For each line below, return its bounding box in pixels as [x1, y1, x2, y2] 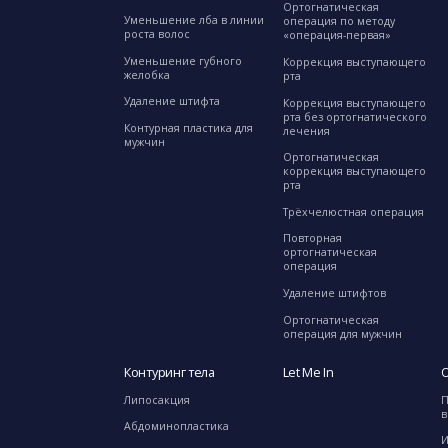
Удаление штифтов [282, 285, 386, 300]
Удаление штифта [124, 94, 220, 109]
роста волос [124, 26, 190, 41]
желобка [124, 67, 170, 82]
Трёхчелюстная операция [282, 204, 424, 219]
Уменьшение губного [124, 53, 242, 68]
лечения [282, 123, 330, 138]
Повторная [282, 231, 342, 246]
